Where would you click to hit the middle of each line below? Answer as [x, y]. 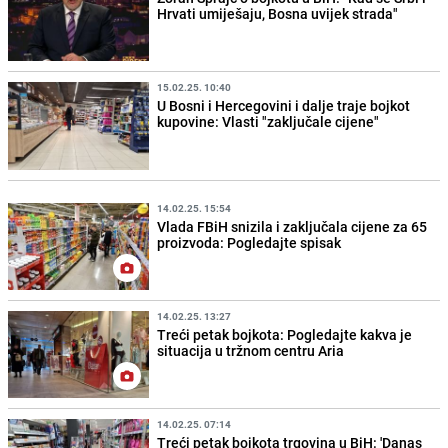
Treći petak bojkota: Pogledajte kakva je [285, 334]
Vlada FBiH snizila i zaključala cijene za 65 [292, 226]
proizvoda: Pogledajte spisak [249, 242]
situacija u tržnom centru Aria [251, 350]
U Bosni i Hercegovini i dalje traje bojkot [284, 106]
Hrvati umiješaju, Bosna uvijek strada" [278, 14]
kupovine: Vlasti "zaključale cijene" [268, 122]
